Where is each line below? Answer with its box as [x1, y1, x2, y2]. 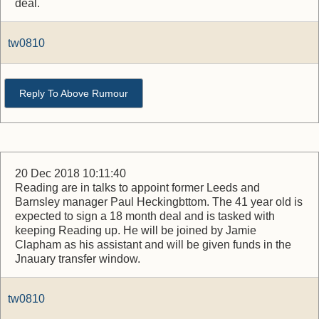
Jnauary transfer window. [15, 253, 140, 265]
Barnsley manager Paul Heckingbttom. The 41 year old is [15, 196, 303, 208]
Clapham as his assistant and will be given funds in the [15, 239, 291, 251]
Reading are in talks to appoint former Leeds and [15, 182, 260, 194]
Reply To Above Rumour [19, 88, 128, 99]
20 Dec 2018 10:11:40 [15, 167, 126, 179]
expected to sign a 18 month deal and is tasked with [15, 210, 275, 222]
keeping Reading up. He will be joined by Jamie [15, 224, 256, 236]
